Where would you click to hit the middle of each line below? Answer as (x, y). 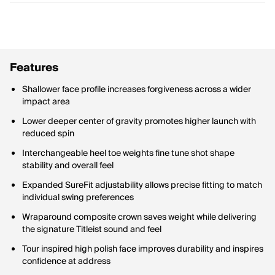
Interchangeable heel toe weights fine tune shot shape (128, 153)
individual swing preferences (78, 198)
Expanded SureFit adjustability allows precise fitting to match (142, 185)
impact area (46, 102)
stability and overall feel (68, 166)
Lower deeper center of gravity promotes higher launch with (139, 122)
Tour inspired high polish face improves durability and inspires (143, 249)
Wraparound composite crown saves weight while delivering (139, 217)
